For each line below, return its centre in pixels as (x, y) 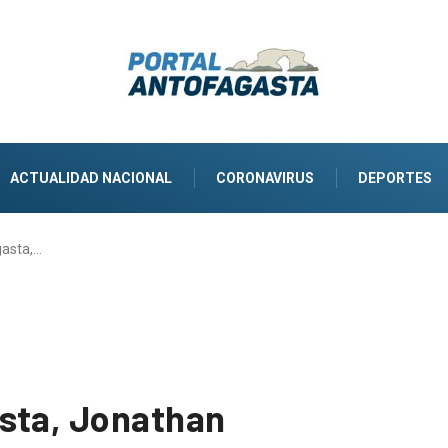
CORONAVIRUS (265, 177)
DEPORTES (395, 177)
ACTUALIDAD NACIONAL (91, 177)
